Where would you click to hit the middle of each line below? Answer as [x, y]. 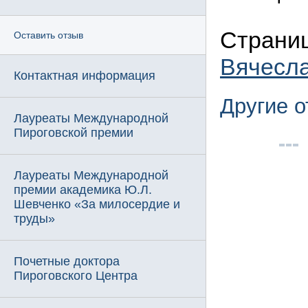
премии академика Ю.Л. [83, 190]
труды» [34, 219]
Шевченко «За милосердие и [97, 204]
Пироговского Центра [76, 276]
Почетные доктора [67, 261]
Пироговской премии [74, 133]
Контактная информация [85, 76]
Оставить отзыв [48, 35]
